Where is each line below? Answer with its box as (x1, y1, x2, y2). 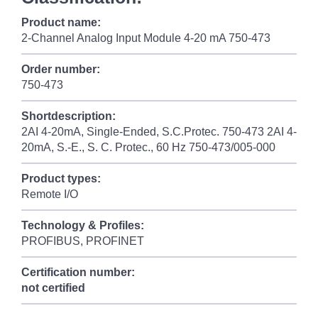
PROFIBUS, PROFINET (21, 235, 144, 247)
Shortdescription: (21, 110, 116, 122)
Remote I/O (21, 188, 78, 200)
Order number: (21, 63, 100, 75)
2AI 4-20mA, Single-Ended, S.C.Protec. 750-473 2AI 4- (21, 126, 297, 138)
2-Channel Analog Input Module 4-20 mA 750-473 (21, 32, 270, 44)
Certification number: (21, 266, 135, 278)
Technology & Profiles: (21, 219, 144, 231)
